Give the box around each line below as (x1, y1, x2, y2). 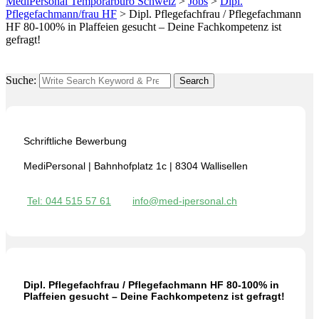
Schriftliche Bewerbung (23, 135, 127, 147)
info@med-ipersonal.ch (132, 195, 237, 207)
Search (179, 75, 209, 87)
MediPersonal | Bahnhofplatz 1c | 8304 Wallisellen (23, 160, 248, 172)
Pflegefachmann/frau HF (6, 7, 117, 20)
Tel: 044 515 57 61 (27, 195, 111, 207)
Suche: (6, 74, 36, 87)
